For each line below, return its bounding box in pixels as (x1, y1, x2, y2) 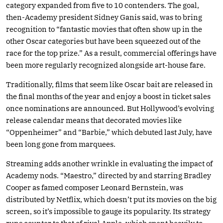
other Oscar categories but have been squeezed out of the (6, 36, 201, 46)
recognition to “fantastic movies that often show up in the (6, 24, 202, 34)
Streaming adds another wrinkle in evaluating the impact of (6, 158, 213, 168)
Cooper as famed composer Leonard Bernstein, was (6, 182, 183, 192)
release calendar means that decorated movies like (6, 115, 182, 125)
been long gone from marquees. (6, 139, 115, 149)
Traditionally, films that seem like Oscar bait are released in (6, 79, 213, 89)
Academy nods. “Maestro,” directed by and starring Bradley (6, 170, 211, 180)
